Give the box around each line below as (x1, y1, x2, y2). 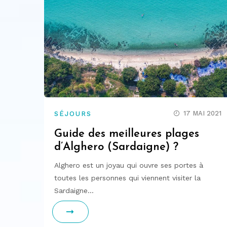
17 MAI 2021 (183, 109, 221, 117)
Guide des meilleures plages (54, 128, 199, 140)
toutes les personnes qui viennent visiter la (54, 173, 201, 182)
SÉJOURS (54, 109, 92, 118)
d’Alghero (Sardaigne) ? (54, 141, 178, 153)
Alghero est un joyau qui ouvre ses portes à (54, 161, 203, 169)
